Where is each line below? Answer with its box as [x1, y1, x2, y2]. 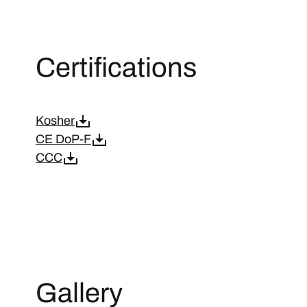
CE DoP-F [36, 132, 91, 146]
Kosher [36, 114, 75, 127]
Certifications [36, 53, 197, 82]
